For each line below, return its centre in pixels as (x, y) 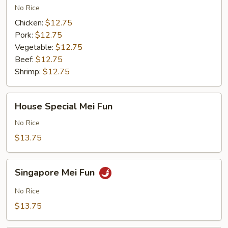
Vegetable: (35, 47)
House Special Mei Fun (64, 106)
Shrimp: (29, 72)
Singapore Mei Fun (56, 173)
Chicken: (30, 23)
